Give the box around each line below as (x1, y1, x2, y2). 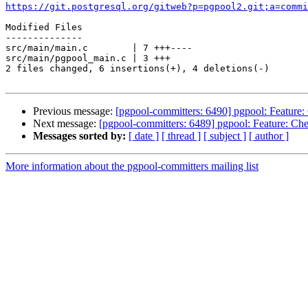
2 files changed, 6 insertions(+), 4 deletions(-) (5, 63, 269, 74)
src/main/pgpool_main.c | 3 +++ (5, 53, 170, 64)
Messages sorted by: (33, 130, 126, 142)
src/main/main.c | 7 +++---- (5, 43, 192, 54)
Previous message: (33, 105, 115, 118)
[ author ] (249, 130, 289, 142)
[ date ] (129, 130, 159, 142)
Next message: (33, 118, 99, 130)
